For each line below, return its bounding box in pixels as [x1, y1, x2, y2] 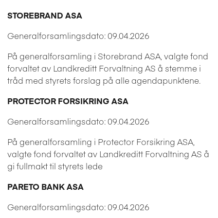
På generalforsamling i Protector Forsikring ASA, [7, 135, 195, 147]
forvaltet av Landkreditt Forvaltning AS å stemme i [7, 62, 201, 74]
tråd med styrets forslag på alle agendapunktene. [7, 74, 200, 86]
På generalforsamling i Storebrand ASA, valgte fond [7, 50, 208, 62]
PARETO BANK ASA [7, 180, 84, 192]
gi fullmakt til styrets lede [7, 160, 103, 172]
